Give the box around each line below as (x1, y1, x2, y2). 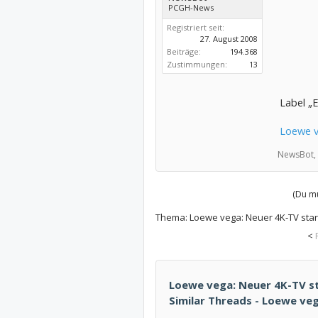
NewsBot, (277, 148, 316, 160)
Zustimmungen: (166, 59, 227, 70)
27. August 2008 (199, 33, 258, 44)
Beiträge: (166, 46, 201, 57)
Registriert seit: (166, 22, 224, 33)
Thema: (155, 211, 190, 224)
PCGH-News (168, 2, 214, 13)
